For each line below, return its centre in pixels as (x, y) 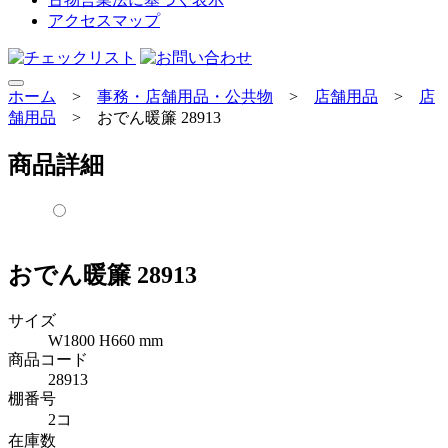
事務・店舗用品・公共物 (185, 96)
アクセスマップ (104, 20)
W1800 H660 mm (105, 340)
